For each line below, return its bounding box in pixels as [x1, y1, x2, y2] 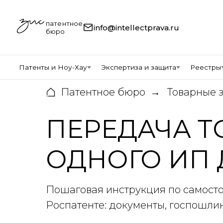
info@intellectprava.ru [94, 22, 180, 32]
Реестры [190, 63, 221, 71]
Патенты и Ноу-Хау [19, 63, 87, 71]
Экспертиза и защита [101, 63, 176, 71]
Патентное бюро [61, 86, 145, 98]
